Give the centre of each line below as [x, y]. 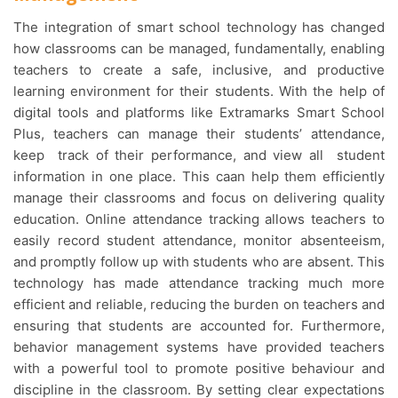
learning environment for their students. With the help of [199, 92]
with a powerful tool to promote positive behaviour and [199, 369]
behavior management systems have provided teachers [199, 347]
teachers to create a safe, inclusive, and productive [199, 70]
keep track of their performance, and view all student [199, 155]
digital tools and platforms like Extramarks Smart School [199, 113]
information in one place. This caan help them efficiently [199, 177]
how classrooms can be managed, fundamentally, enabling [199, 49]
